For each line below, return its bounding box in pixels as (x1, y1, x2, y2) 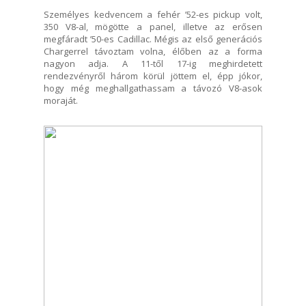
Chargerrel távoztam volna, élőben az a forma (44, 44, 262, 57)
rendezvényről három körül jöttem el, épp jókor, (44, 69, 262, 82)
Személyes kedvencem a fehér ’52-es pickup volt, (44, 8, 262, 20)
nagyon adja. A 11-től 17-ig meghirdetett (44, 57, 262, 70)
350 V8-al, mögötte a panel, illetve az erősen (44, 20, 262, 33)
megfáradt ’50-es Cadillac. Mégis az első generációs (44, 32, 262, 45)
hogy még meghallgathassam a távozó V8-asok (44, 81, 262, 94)
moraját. (44, 94, 78, 107)
